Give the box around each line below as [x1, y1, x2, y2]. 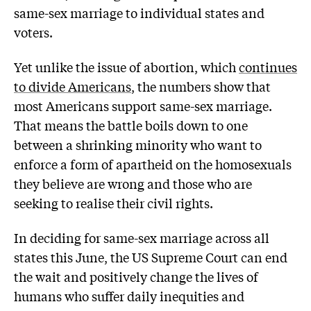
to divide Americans [14, 77, 131, 96]
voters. [14, 23, 53, 42]
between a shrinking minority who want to [14, 135, 262, 154]
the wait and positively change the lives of [14, 267, 258, 285]
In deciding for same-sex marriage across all [14, 228, 269, 246]
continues [239, 58, 297, 76]
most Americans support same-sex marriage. [14, 96, 272, 115]
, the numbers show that [131, 77, 271, 96]
